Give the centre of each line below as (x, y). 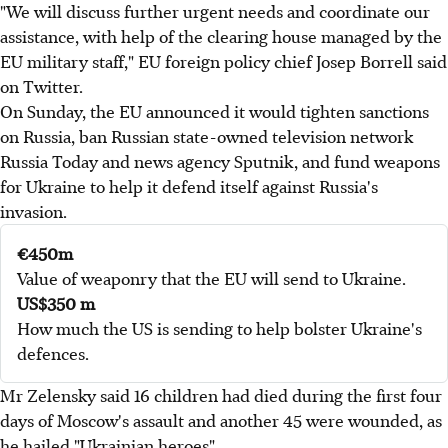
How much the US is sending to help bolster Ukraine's (219, 328)
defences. (53, 353)
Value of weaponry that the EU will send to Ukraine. (211, 278)
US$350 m (56, 303)
